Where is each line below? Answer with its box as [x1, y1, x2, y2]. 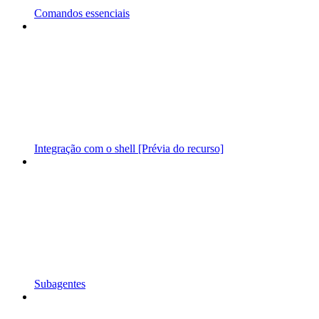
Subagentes [34, 278, 85, 291]
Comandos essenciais [34, 7, 130, 20]
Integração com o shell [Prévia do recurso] [34, 142, 224, 155]
